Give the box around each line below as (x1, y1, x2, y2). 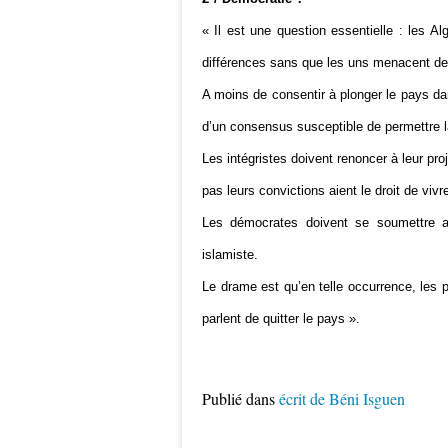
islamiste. (202, 247, 258, 262)
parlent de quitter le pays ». (202, 311, 360, 326)
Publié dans (202, 388, 275, 409)
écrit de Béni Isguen (279, 388, 405, 409)
